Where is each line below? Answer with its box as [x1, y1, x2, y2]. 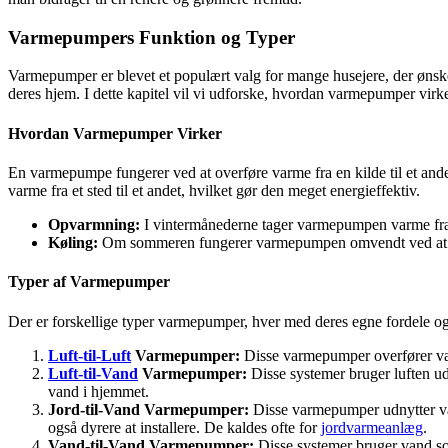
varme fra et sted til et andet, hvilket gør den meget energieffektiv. [8, 182, 420, 199]
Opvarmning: [48, 216, 140, 233]
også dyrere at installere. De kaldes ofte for [48, 418, 321, 436]
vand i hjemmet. [48, 382, 149, 400]
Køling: [48, 234, 98, 251]
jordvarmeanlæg [321, 418, 423, 436]
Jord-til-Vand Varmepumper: [48, 400, 249, 418]
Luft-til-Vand [48, 364, 138, 382]
